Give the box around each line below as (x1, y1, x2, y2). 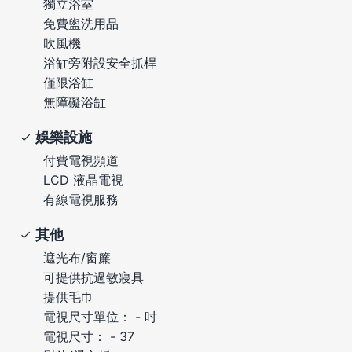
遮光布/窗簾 (43, 249, 111, 266)
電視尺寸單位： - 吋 (43, 308, 157, 324)
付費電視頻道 (43, 152, 119, 168)
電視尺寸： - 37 (43, 328, 134, 344)
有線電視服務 (43, 191, 119, 207)
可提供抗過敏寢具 (43, 269, 144, 285)
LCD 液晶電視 (43, 171, 123, 188)
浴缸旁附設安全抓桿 (43, 54, 156, 71)
